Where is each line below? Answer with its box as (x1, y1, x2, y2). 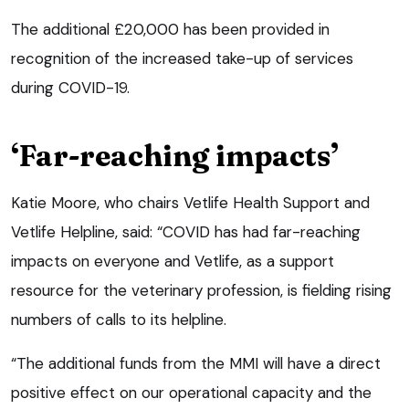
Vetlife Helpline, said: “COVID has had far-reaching (11, 221, 361, 242)
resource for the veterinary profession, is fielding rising (11, 279, 392, 300)
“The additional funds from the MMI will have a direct (11, 352, 381, 373)
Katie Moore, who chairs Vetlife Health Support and (11, 192, 370, 213)
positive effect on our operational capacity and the (11, 382, 372, 403)
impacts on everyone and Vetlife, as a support (11, 250, 334, 271)
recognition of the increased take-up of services (11, 47, 353, 68)
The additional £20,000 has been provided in (11, 18, 330, 39)
